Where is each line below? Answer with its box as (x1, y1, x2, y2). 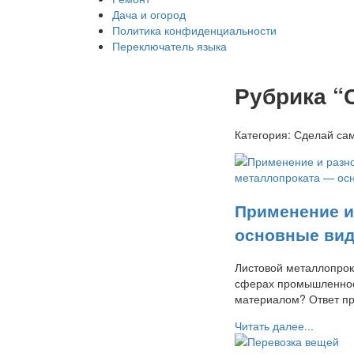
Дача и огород (112, 6, 186, 22)
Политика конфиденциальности (112, 22, 277, 38)
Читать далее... (235, 318, 314, 334)
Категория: (235, 126, 294, 142)
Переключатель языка (112, 38, 227, 54)
